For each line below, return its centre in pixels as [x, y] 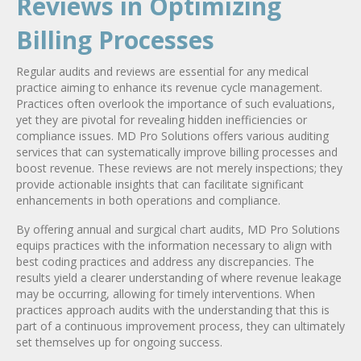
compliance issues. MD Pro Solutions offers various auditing [172, 135]
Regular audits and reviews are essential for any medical [162, 71]
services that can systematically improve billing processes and [177, 151]
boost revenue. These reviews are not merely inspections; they [179, 168]
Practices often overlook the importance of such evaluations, [176, 103]
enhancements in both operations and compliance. [148, 200]
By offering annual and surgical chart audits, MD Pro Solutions [178, 229]
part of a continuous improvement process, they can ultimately [180, 326]
